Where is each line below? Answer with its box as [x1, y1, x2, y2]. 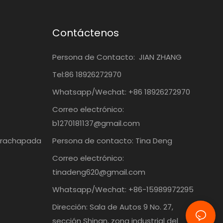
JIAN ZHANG [136, 51, 182, 62]
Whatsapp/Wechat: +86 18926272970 [52, 86, 190, 97]
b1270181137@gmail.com [52, 117, 140, 128]
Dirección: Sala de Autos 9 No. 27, [52, 201, 173, 212]
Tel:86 [52, 69, 76, 80]
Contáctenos [52, 25, 119, 40]
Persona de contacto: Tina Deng [52, 135, 172, 146]
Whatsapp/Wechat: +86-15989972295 [52, 184, 194, 195]
